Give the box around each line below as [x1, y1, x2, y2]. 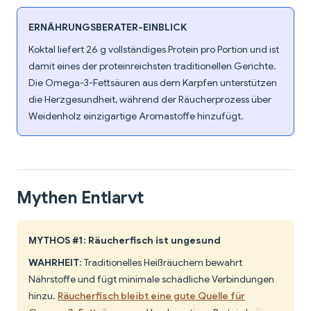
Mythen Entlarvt [17, 187, 144, 209]
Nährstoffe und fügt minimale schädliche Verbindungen [28, 273, 274, 286]
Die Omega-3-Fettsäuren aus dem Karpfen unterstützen [28, 76, 277, 90]
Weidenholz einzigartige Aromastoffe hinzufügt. [28, 110, 244, 123]
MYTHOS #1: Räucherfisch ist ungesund [28, 234, 221, 247]
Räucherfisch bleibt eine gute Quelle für [58, 289, 245, 303]
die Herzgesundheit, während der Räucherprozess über [28, 93, 271, 106]
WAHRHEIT [28, 256, 79, 269]
